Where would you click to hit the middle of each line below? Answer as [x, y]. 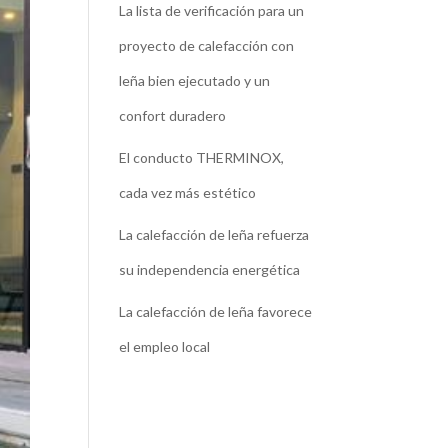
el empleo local [165, 346]
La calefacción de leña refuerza [214, 234]
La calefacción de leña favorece [216, 311]
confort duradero [173, 115]
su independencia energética [210, 269]
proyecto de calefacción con [207, 45]
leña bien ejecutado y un [195, 80]
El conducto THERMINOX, [202, 157]
